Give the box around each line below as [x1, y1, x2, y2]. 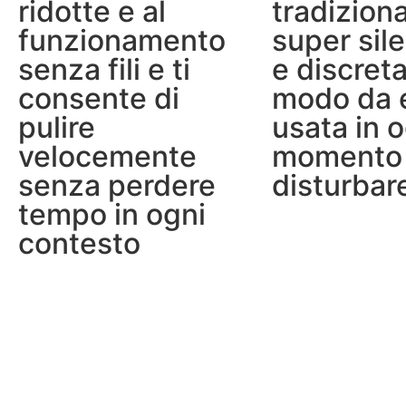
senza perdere [18, 167, 216, 203]
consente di [18, 80, 179, 116]
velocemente [18, 138, 197, 174]
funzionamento [18, 22, 226, 58]
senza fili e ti [18, 51, 190, 87]
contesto [18, 225, 140, 261]
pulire [18, 109, 95, 145]
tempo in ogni [18, 196, 206, 232]
